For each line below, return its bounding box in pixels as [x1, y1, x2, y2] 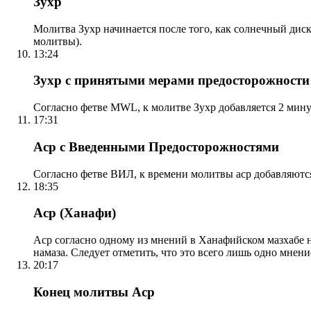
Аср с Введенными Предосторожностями [33, 139, 279, 154]
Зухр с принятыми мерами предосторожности [33, 73, 310, 88]
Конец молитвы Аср [33, 284, 155, 299]
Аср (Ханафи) [33, 205, 116, 221]
